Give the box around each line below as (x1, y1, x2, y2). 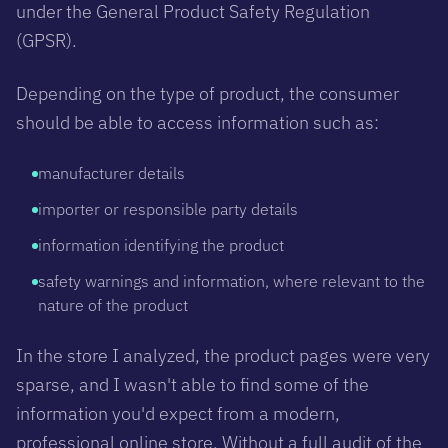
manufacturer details (38, 162, 185, 183)
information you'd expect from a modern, (16, 401, 340, 425)
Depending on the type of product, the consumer (16, 81, 399, 105)
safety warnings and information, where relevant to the (38, 270, 425, 291)
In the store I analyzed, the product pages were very (16, 343, 430, 367)
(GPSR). (16, 28, 77, 52)
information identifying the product (38, 234, 284, 255)
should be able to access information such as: (16, 110, 379, 134)
